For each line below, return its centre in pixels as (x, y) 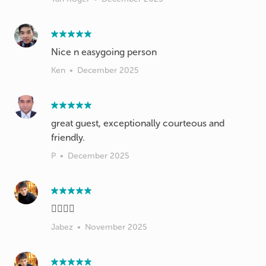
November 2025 (116, 227)
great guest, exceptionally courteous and (138, 123)
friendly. (68, 137)
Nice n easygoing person (104, 52)
